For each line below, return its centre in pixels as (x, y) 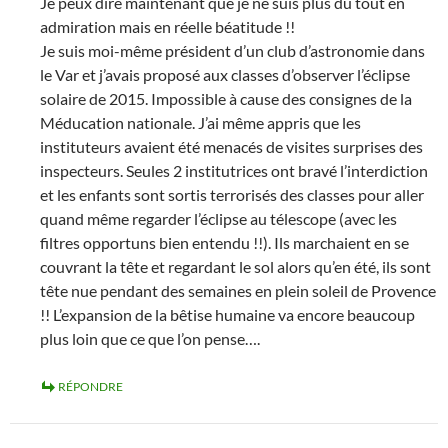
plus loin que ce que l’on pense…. (150, 338)
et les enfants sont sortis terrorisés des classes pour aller (232, 194)
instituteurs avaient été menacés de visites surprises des (231, 146)
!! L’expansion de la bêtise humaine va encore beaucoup (227, 314)
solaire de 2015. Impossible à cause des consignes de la (226, 98)
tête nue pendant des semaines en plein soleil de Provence (238, 290)
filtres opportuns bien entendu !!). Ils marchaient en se (224, 242)
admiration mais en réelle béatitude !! (167, 26)
